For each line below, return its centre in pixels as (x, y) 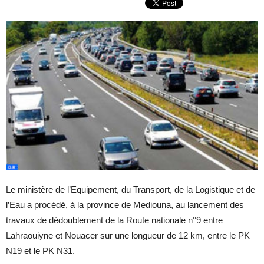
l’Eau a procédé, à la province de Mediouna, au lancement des (125, 204)
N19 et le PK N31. (40, 250)
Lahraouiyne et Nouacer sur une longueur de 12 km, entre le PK (128, 235)
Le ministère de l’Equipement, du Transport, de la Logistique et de (131, 189)
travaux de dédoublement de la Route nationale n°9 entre (114, 220)
